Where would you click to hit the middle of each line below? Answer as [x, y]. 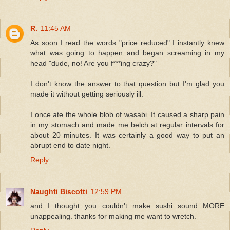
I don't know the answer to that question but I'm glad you [127, 84]
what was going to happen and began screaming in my [127, 53]
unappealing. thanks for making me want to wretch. [113, 216]
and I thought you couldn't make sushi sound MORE [127, 206]
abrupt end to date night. [70, 146]
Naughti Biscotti [59, 192]
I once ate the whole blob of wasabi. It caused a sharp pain [127, 115]
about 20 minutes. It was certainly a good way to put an [127, 135]
